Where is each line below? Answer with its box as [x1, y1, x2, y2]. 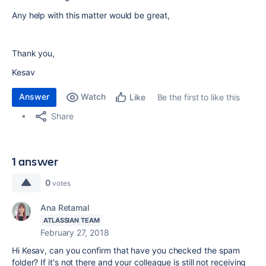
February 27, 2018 [40, 227, 109, 237]
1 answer [12, 153, 59, 169]
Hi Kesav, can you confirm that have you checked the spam [12, 245, 240, 255]
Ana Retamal [40, 202, 90, 213]
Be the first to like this [157, 92, 240, 102]
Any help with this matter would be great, [12, 10, 170, 20]
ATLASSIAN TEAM [43, 216, 100, 224]
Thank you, [12, 48, 55, 58]
